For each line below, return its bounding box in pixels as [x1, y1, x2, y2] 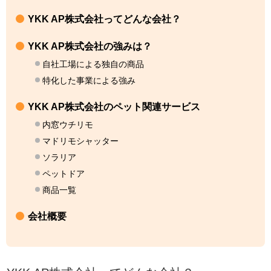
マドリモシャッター [42, 135, 119, 146]
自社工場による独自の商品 [42, 59, 144, 69]
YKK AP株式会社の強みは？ [28, 41, 152, 51]
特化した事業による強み [42, 75, 135, 85]
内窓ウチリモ [42, 119, 93, 129]
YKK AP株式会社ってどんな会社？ [28, 13, 181, 24]
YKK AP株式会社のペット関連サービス [28, 101, 200, 112]
